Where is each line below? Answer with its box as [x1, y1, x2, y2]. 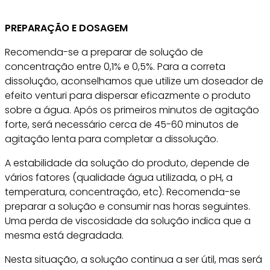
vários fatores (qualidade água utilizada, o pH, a [5, 171, 233, 184]
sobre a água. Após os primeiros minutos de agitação [5, 103, 259, 117]
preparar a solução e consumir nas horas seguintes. [5, 199, 250, 213]
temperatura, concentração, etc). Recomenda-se [5, 185, 240, 199]
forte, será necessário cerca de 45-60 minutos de [5, 118, 239, 131]
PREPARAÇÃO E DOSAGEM [5, 21, 128, 35]
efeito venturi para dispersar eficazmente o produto [5, 89, 251, 102]
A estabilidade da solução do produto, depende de [5, 156, 250, 170]
